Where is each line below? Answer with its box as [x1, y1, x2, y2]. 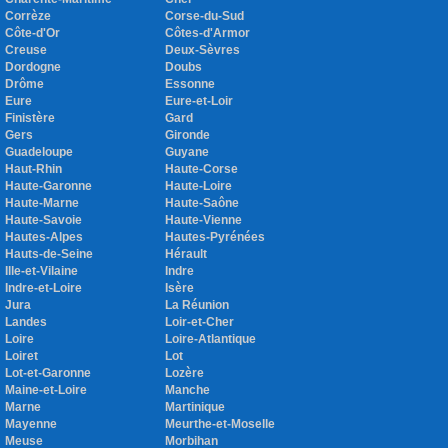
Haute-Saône [165, 196, 239, 211]
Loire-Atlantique [165, 332, 256, 347]
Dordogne [5, 60, 61, 75]
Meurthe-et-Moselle [165, 417, 275, 432]
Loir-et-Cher [165, 315, 234, 330]
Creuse [5, 43, 47, 58]
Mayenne [5, 417, 57, 432]
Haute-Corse [165, 162, 238, 177]
